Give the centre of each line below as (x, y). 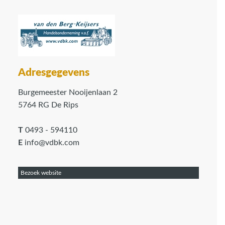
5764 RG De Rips (48, 105)
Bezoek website (41, 173)
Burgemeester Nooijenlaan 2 (68, 92)
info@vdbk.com (51, 143)
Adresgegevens (54, 73)
